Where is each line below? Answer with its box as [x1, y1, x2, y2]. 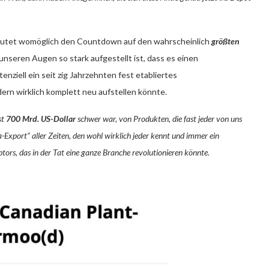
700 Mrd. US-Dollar [6, 113, 76, 124]
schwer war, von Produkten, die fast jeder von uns [76, 113, 242, 124]
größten [211, 35, 240, 46]
